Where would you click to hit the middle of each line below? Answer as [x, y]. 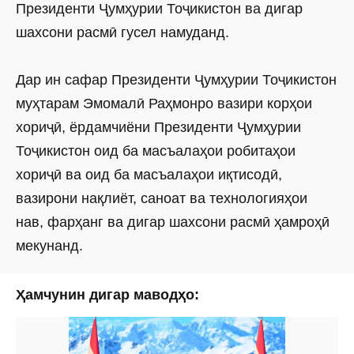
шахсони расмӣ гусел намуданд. [122, 33]
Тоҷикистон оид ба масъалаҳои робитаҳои [156, 151]
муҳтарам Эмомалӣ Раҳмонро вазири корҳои [164, 104]
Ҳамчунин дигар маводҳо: [107, 295]
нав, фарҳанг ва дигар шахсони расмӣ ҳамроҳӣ [173, 222]
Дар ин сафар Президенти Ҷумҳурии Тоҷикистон [176, 80]
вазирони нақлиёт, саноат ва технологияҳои [162, 199]
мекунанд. [49, 246]
